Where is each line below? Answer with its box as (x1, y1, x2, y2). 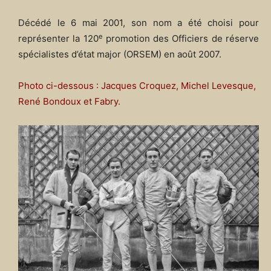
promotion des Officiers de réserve (102, 33, 260, 45)
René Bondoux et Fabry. (18, 96, 120, 108)
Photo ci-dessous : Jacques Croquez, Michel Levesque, (18, 80, 256, 92)
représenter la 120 (18, 33, 99, 45)
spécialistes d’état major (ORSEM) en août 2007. (18, 48, 221, 60)
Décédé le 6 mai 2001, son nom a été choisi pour (18, 17, 259, 29)
